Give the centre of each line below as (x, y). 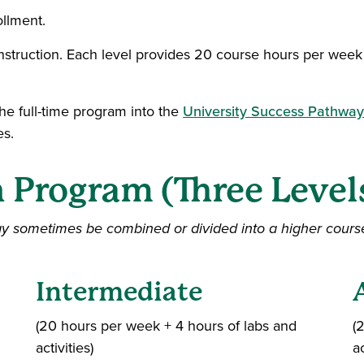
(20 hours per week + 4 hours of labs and (166, 326)
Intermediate (119, 292)
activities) (65, 348)
